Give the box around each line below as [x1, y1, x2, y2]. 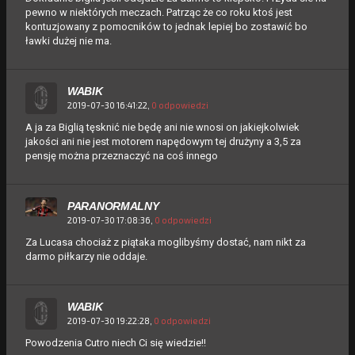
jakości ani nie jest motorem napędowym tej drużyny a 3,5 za [25, 135, 301, 147]
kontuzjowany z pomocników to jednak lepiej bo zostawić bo [25, 20, 307, 32]
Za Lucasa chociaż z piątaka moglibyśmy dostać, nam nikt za [25, 235, 306, 248]
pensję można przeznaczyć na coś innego [25, 149, 218, 162]
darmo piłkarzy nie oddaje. [25, 250, 147, 262]
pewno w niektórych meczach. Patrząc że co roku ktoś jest [25, 6, 292, 18]
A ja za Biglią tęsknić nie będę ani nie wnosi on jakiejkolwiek [25, 120, 300, 133]
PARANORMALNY [67, 199, 159, 212]
